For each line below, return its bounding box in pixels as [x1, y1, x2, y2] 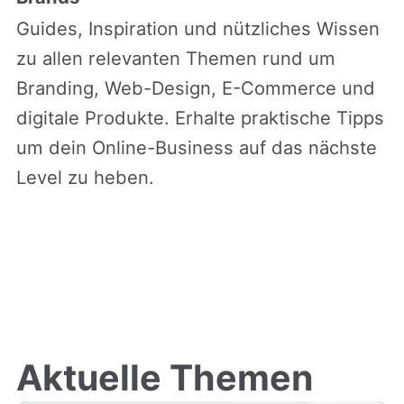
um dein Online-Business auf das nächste [15, 135, 377, 159]
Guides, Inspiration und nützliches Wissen [15, 16, 380, 40]
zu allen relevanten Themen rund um [15, 46, 335, 69]
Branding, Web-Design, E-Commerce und [15, 76, 375, 99]
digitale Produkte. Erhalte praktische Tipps [15, 106, 384, 129]
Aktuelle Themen [15, 355, 313, 399]
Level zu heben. [15, 165, 154, 188]
